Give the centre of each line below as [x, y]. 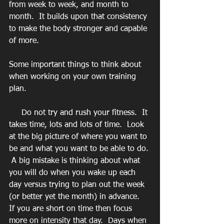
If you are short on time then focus [72, 209]
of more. [24, 41]
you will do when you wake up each [73, 173]
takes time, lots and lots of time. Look [78, 125]
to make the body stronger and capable [79, 29]
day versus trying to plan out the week [78, 185]
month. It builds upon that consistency [79, 17]
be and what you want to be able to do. [80, 149]
